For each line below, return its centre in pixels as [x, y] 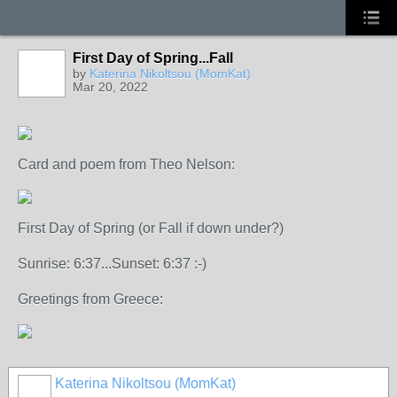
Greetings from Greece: [90, 299]
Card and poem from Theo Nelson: [126, 164]
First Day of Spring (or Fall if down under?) [151, 228]
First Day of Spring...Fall [153, 58]
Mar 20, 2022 [110, 87]
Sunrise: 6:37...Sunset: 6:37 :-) [112, 264]
